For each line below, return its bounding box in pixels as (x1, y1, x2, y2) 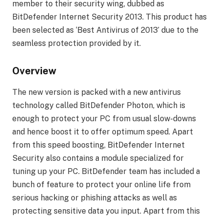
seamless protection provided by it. (12, 39, 141, 48)
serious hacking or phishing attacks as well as (12, 193, 177, 203)
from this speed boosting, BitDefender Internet (12, 140, 185, 150)
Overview (12, 65, 56, 77)
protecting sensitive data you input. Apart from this (12, 206, 200, 216)
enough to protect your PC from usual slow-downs (12, 114, 196, 124)
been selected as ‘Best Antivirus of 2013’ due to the (12, 25, 198, 35)
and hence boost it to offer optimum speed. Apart (12, 127, 193, 137)
